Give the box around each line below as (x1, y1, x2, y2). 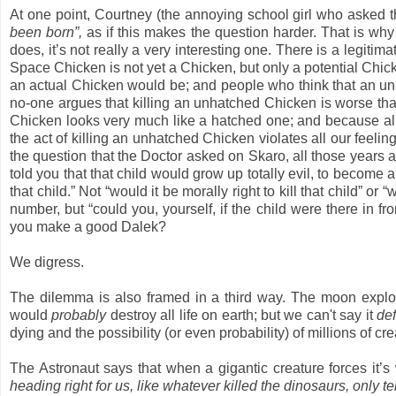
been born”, (10, 24, 83, 40)
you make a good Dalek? (10, 218, 170, 234)
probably (51, 307, 110, 323)
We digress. (10, 254, 84, 270)
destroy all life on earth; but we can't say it (110, 307, 377, 323)
